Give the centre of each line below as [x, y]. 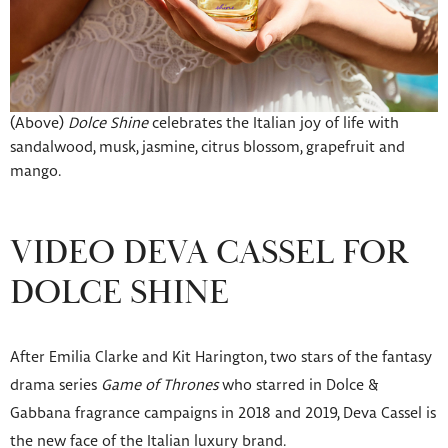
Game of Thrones [161, 385]
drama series [55, 385]
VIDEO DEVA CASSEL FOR [209, 253]
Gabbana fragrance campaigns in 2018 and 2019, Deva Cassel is [223, 413]
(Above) [39, 123]
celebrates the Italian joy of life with [273, 123]
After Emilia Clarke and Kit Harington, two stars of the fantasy [221, 357]
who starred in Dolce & [300, 385]
